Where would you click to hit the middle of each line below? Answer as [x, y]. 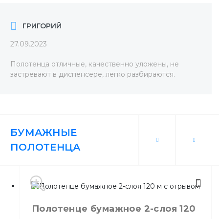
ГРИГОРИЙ [42, 26]
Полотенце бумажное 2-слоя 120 [114, 208]
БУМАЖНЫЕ [44, 132]
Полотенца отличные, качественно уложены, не [95, 64]
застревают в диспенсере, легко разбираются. [93, 74]
